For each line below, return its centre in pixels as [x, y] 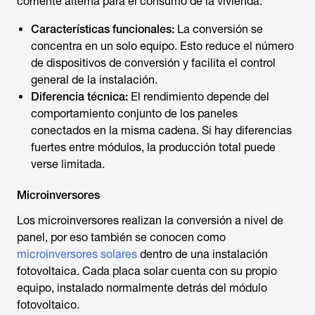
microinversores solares [77, 254]
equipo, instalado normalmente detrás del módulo [142, 288]
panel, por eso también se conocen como [121, 237]
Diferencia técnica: [79, 97]
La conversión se [219, 29]
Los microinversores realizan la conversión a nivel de [150, 220]
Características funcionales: [103, 29]
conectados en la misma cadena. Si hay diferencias [161, 130]
